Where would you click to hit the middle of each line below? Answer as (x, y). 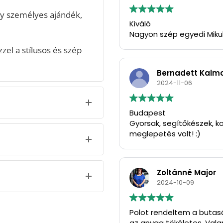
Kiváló (140, 24)
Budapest (148, 113)
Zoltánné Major (186, 173)
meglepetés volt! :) (165, 134)
